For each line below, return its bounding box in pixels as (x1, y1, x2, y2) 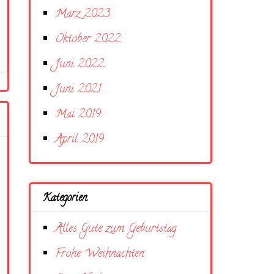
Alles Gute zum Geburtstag (55, 220, 177, 238)
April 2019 (55, 131, 104, 149)
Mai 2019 (55, 106, 101, 124)
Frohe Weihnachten (55, 245, 144, 263)
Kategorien (43, 190, 87, 207)
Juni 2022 (55, 56, 104, 73)
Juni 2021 (55, 81, 101, 98)
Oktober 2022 (55, 31, 120, 48)
